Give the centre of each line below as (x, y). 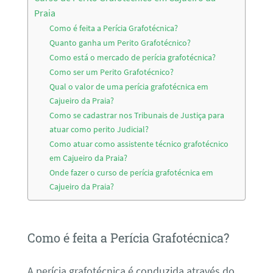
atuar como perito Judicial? (99, 129)
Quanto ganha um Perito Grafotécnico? (120, 43)
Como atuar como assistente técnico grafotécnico (139, 144)
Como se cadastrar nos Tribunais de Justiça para (137, 115)
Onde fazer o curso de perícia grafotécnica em (132, 173)
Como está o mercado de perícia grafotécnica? (133, 58)
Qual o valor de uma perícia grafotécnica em (129, 87)
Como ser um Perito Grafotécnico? (112, 72)
